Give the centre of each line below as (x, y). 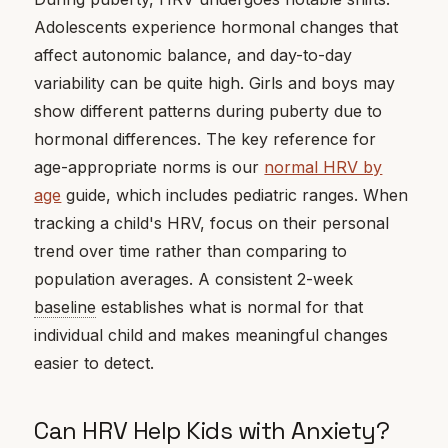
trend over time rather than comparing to (191, 250)
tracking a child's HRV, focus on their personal (212, 222)
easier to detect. (94, 362)
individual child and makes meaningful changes (211, 334)
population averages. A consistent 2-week (194, 278)
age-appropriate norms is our (149, 166)
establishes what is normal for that (230, 306)
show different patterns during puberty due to (208, 110)
